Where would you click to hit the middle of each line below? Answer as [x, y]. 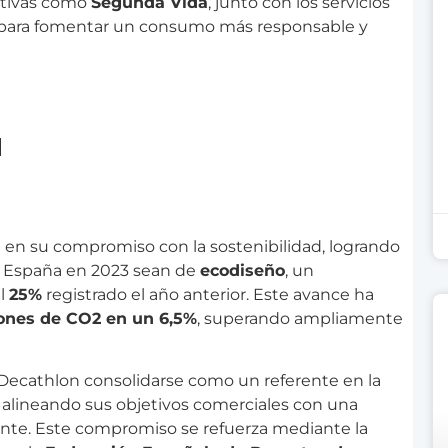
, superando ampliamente [300, 318]
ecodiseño [242, 270]
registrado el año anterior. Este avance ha [208, 294]
